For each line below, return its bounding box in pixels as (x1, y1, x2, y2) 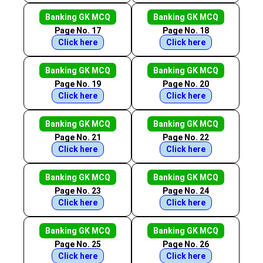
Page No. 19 (54, 79, 101, 89)
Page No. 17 (54, 26, 101, 35)
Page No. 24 (162, 186, 209, 195)
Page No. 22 (162, 133, 209, 142)
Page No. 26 (162, 240, 209, 249)
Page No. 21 (54, 133, 101, 142)
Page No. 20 (162, 79, 209, 89)
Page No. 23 (54, 186, 101, 195)
